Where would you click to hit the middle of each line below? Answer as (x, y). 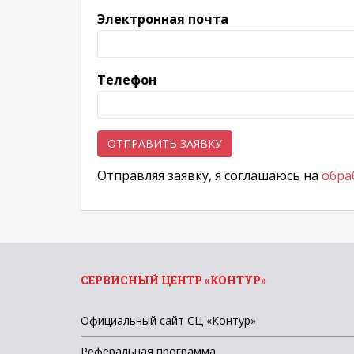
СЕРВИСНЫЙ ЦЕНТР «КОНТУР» (173, 280)
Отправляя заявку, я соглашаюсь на (209, 175)
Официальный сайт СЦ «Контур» (168, 320)
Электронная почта (163, 19)
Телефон (127, 80)
